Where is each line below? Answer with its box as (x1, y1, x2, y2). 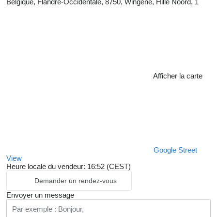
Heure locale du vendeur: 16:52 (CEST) (6, 162, 131, 171)
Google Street (154, 146, 197, 155)
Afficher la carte (153, 72, 202, 80)
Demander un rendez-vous (34, 177, 117, 185)
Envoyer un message (6, 191, 74, 200)
